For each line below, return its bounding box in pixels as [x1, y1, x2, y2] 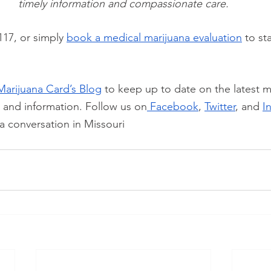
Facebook [147, 100, 198, 114]
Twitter [204, 100, 235, 114]
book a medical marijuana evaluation [67, 31, 242, 45]
